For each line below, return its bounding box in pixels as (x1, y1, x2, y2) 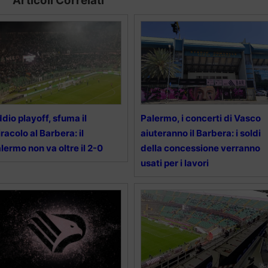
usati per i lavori (140, 157, 209, 169)
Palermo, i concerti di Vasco (140, 112, 261, 124)
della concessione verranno (140, 142, 260, 154)
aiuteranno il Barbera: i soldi (140, 127, 261, 139)
